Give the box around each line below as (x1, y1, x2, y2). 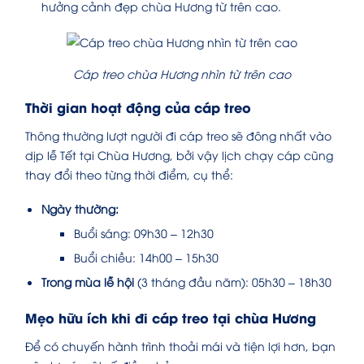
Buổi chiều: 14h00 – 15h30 (74, 249, 219, 265)
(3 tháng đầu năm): (137, 273, 249, 289)
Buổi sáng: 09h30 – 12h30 (74, 224, 214, 240)
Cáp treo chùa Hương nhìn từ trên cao (73, 65, 291, 81)
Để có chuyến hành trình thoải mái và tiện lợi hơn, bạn (25, 337, 336, 353)
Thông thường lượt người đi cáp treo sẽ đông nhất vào (25, 127, 331, 143)
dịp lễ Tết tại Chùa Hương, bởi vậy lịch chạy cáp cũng (25, 146, 333, 162)
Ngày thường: (41, 200, 119, 216)
